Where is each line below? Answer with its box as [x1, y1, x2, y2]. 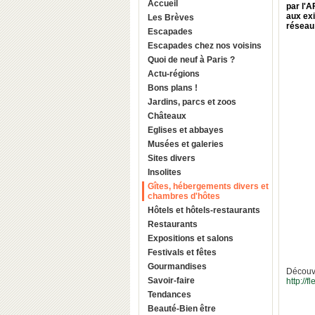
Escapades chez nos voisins [216, 41, 262, 51]
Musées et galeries [148, 139, 224, 149]
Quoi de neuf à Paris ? [148, 55, 235, 65]
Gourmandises [148, 262, 207, 271]
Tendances [148, 290, 191, 300]
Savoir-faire [148, 276, 195, 285]
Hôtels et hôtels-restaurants [148, 205, 260, 215]
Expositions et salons [148, 233, 233, 243]
